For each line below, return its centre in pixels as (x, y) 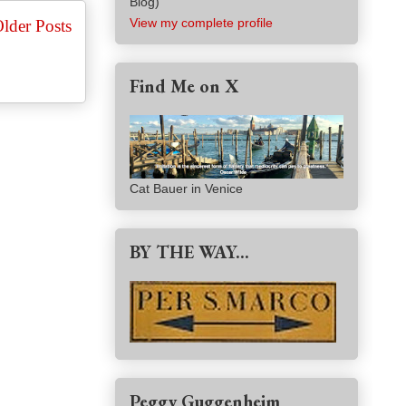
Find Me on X (184, 87)
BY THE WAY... (189, 252)
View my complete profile (201, 23)
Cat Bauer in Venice (186, 189)
